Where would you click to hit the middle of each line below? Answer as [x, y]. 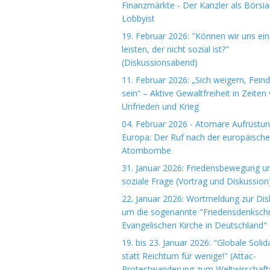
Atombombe [146, 150]
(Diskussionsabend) [160, 62]
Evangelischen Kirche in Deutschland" [194, 225]
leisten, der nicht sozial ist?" [175, 49]
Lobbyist [138, 18]
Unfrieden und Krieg [160, 106]
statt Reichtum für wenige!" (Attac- [189, 256]
